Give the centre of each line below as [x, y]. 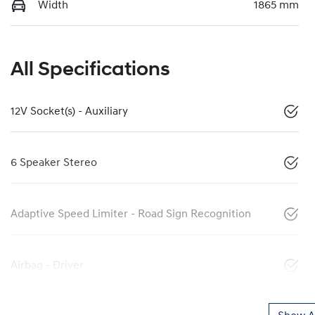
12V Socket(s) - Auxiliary [69, 111]
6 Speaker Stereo [54, 163]
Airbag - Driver [47, 265]
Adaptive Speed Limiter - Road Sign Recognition [131, 214]
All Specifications [90, 70]
